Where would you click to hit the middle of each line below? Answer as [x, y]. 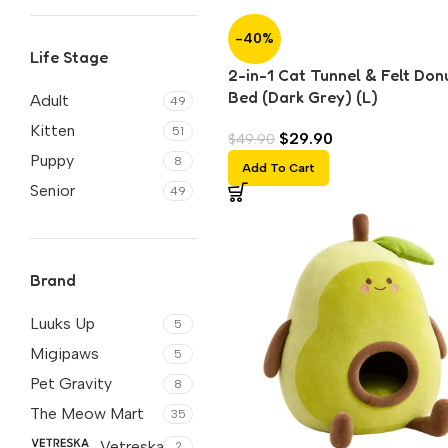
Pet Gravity [71, 383]
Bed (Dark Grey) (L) [303, 96]
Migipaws [64, 353]
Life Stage [69, 57]
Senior [52, 190]
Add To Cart [279, 167]
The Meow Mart [87, 413]
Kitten [52, 130]
